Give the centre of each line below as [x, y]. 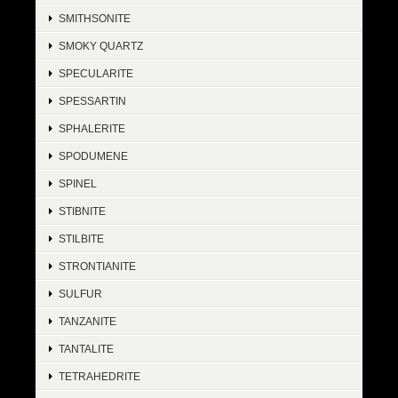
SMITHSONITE [95, 19]
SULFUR [80, 294]
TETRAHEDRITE [99, 377]
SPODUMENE [93, 156]
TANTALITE [86, 349]
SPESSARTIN [92, 101]
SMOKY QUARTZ [101, 46]
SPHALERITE [92, 129]
